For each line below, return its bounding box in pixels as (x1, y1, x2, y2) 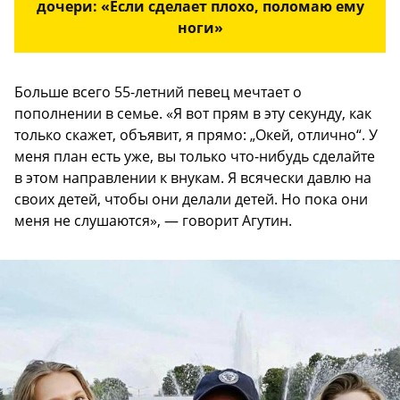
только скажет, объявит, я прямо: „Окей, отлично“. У (14, 124, 378, 145)
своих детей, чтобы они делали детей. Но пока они (14, 188, 368, 209)
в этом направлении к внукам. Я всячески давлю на (14, 167, 371, 187)
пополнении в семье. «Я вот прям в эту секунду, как (14, 103, 371, 123)
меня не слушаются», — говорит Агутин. (14, 210, 292, 230)
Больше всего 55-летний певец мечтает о (14, 81, 302, 102)
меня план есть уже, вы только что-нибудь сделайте (14, 146, 375, 166)
